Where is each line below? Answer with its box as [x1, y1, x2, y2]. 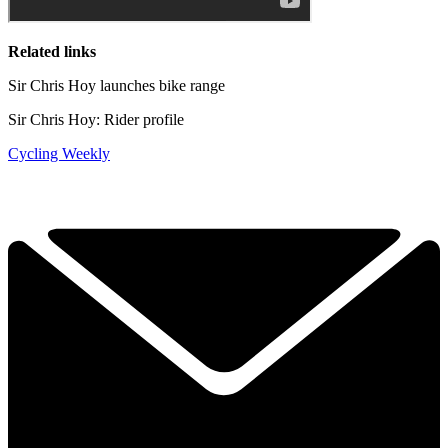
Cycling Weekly [8, 144, 110, 162]
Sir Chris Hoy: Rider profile [8, 110, 184, 128]
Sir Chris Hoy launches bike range [8, 76, 225, 94]
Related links [8, 42, 96, 60]
